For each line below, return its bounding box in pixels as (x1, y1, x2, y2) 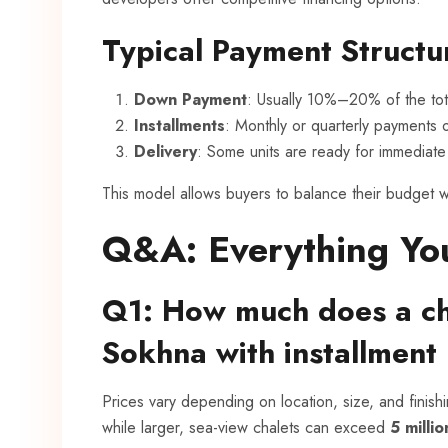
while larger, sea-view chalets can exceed (102, 416, 390, 440)
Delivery (134, 140, 197, 164)
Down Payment (134, 88, 247, 112)
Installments (134, 114, 225, 138)
